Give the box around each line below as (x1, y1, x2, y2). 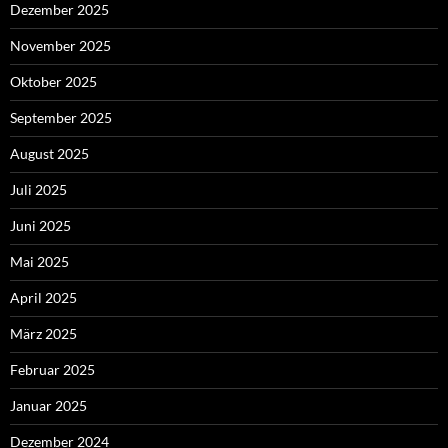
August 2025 (10, 145, 89, 163)
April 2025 (10, 289, 77, 307)
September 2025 (10, 109, 112, 127)
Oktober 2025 (10, 73, 97, 91)
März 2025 (10, 325, 77, 343)
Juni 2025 (10, 217, 71, 235)
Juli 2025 (10, 181, 67, 199)
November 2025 (10, 37, 111, 55)
